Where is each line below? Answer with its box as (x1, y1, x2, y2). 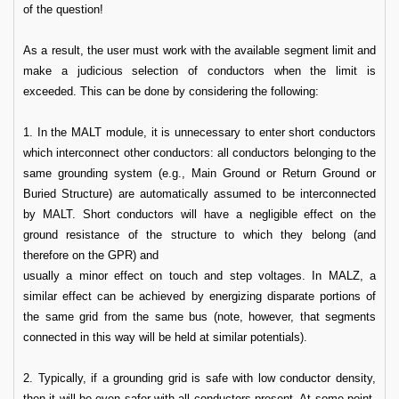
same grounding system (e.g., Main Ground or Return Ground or (23, 167, 376, 180)
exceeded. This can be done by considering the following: (23, 85, 319, 98)
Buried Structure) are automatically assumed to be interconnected (23, 187, 376, 200)
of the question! (23, 3, 103, 16)
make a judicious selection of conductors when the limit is (23, 64, 376, 77)
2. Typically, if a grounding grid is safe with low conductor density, (23, 371, 376, 385)
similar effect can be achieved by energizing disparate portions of (23, 289, 376, 303)
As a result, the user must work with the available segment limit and (23, 44, 376, 57)
